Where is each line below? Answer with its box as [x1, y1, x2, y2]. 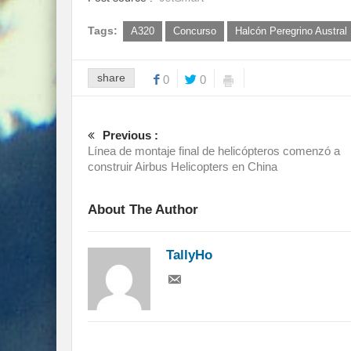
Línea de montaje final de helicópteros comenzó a [88, 144, 340, 158]
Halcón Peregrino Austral [235, 25, 347, 38]
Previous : [103, 128, 158, 143]
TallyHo [166, 248, 212, 263]
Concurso [173, 25, 216, 38]
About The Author [88, 202, 198, 218]
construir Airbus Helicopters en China [88, 160, 277, 174]
